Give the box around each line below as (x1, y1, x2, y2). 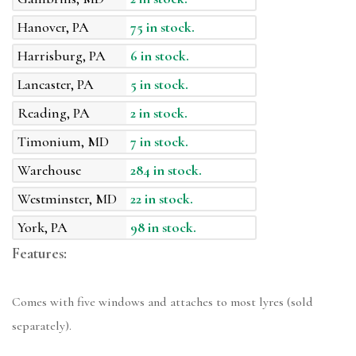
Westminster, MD (17, 190, 117, 208)
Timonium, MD (17, 133, 109, 151)
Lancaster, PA (17, 75, 94, 94)
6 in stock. (130, 47, 190, 65)
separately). (12, 318, 72, 335)
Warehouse (17, 161, 81, 180)
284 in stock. (130, 161, 203, 180)
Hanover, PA (17, 18, 89, 37)
